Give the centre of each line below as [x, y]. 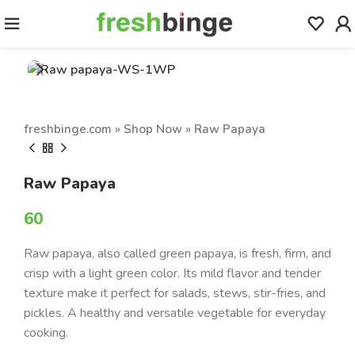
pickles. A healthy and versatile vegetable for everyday [175, 313]
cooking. [46, 332]
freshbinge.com [68, 129]
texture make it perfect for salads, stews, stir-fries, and [175, 293]
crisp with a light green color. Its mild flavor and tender [172, 273]
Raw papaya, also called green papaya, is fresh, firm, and [177, 253]
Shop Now [153, 129]
